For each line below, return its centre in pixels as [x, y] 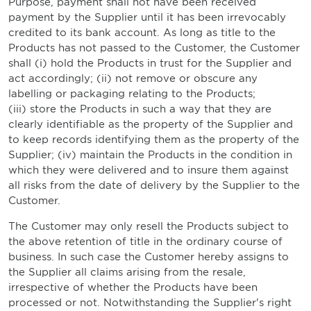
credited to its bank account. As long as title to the [142, 33]
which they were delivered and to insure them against [149, 170]
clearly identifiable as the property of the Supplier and [151, 124]
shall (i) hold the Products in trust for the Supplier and [150, 63]
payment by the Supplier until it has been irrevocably [147, 17]
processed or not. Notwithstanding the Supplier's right [150, 303]
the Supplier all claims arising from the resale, [127, 272]
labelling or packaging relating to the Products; [132, 94]
